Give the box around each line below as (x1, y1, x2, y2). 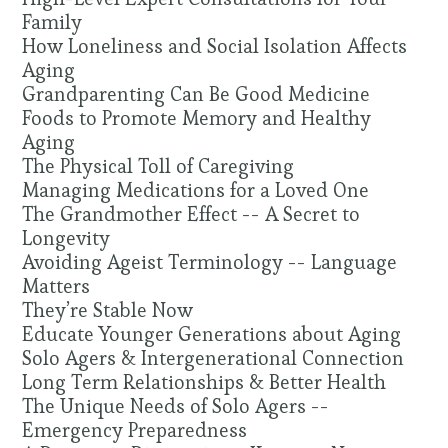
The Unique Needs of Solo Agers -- (22, 394, 330, 420)
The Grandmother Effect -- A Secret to (22, 202, 361, 228)
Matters (22, 274, 91, 300)
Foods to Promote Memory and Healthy (22, 106, 372, 132)
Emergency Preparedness (22, 418, 248, 444)
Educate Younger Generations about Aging (22, 322, 402, 348)
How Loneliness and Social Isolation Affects (22, 34, 408, 60)
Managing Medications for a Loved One (22, 178, 370, 204)
